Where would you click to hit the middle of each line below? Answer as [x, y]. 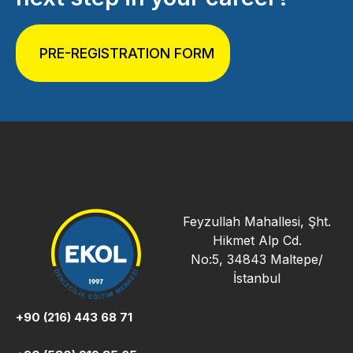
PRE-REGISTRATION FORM [127, 53]
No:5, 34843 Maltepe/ [257, 260]
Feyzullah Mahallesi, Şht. [257, 222]
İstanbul [257, 279]
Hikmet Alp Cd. [257, 241]
